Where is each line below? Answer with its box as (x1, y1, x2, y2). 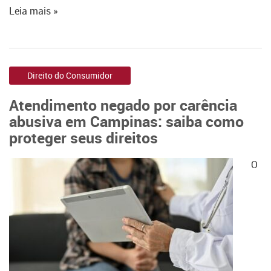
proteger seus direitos (9, 127, 158, 148)
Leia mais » (9, 4, 58, 18)
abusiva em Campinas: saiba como (9, 111, 244, 131)
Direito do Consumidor (27, 70, 113, 81)
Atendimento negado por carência (9, 94, 237, 115)
